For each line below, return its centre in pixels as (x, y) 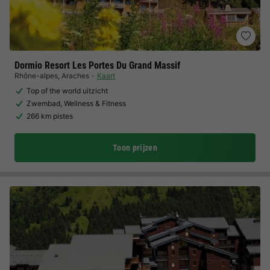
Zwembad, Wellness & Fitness (76, 103)
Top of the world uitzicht (67, 91)
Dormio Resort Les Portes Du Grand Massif (97, 65)
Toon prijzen (135, 148)
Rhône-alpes (36, 76)
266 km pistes (50, 116)
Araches (75, 76)
